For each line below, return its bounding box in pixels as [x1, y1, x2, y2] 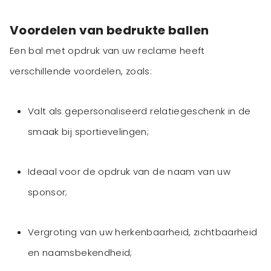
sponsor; [28, 186, 68, 199]
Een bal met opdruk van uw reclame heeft [10, 44, 205, 57]
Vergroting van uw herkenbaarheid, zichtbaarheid [28, 226, 258, 239]
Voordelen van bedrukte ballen [10, 22, 209, 39]
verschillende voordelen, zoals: [10, 65, 155, 78]
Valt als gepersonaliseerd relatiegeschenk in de [28, 105, 251, 118]
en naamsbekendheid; [28, 246, 132, 260]
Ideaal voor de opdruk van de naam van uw [28, 165, 231, 178]
